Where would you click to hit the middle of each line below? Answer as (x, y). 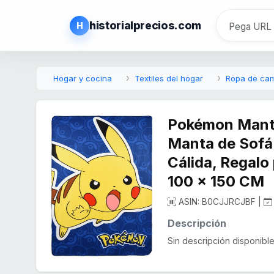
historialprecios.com (145, 26)
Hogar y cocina (83, 79)
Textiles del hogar (169, 79)
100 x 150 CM (216, 182)
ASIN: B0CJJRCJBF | (220, 202)
